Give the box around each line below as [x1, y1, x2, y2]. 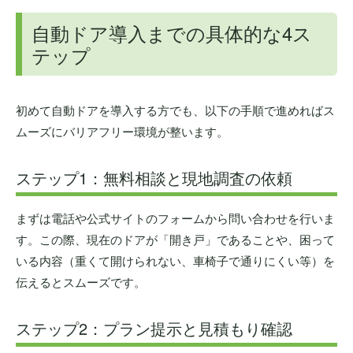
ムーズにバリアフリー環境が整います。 [16, 122, 229, 139]
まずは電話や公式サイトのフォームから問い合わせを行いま [16, 209, 335, 226]
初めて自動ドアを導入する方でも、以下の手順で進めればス [16, 101, 335, 118]
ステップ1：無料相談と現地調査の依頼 [16, 165, 292, 189]
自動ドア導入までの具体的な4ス [32, 18, 312, 46]
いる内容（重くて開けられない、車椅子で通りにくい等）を [16, 251, 335, 269]
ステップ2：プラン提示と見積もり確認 [16, 316, 292, 340]
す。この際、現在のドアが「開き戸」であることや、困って [16, 230, 335, 247]
